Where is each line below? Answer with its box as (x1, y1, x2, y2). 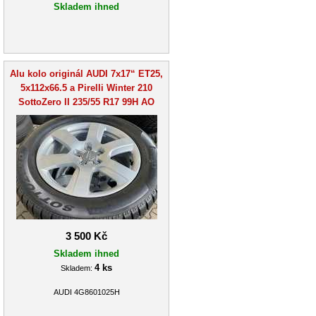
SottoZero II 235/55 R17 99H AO (18, 96, 154, 107)
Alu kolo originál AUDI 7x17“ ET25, (10, 68, 163, 79)
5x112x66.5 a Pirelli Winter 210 (20, 82, 152, 93)
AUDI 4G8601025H (53, 288, 120, 297)
